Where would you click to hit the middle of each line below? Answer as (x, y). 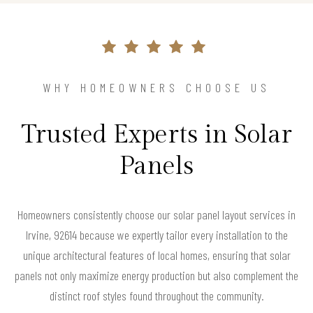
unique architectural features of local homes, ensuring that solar (156, 255)
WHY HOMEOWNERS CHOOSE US (156, 87)
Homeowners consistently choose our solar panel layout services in (156, 214)
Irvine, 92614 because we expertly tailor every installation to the (156, 234)
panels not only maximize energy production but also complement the (156, 275)
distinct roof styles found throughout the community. (156, 295)
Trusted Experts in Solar (156, 134)
